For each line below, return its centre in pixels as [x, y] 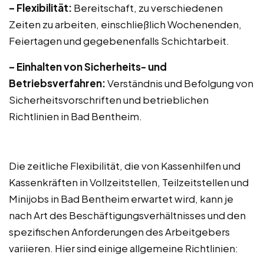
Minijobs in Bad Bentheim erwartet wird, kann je [121, 199]
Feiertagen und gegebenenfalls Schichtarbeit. [119, 41]
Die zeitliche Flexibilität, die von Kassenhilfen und [125, 166]
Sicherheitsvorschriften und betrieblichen [109, 100]
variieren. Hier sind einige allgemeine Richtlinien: [123, 248]
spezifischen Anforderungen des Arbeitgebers [119, 232]
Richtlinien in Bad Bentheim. [75, 116]
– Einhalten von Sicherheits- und [88, 67]
